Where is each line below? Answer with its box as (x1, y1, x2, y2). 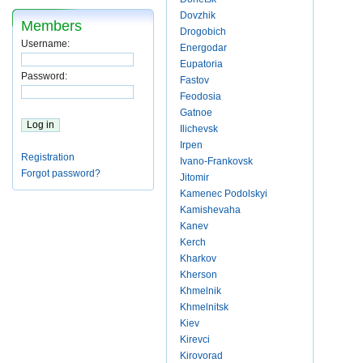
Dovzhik (180, 10, 216, 21)
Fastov (180, 75, 209, 86)
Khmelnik (180, 285, 221, 297)
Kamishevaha (180, 204, 241, 216)
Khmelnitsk (180, 301, 228, 313)
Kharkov (180, 253, 216, 264)
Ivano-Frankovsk (180, 156, 253, 167)
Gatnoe (180, 107, 212, 118)
